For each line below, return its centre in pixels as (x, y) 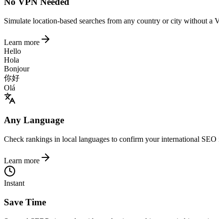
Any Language (34, 120)
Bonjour (17, 68)
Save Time (25, 202)
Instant (14, 183)
